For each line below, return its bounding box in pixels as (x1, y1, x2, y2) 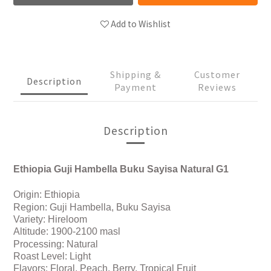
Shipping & (110, 68, 161, 81)
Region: (13, 202, 50, 213)
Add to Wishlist (111, 18, 171, 30)
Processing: (13, 239, 67, 250)
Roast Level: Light (13, 251, 91, 262)
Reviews (197, 80, 237, 94)
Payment (114, 80, 157, 94)
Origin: (13, 189, 44, 200)
